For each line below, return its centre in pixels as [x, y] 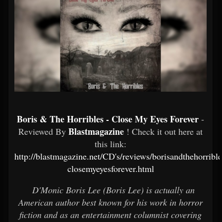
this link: [111, 144]
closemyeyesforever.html [111, 168]
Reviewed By [43, 131]
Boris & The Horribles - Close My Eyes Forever [109, 119]
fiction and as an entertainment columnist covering [111, 215]
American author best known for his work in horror [111, 202]
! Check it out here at [165, 131]
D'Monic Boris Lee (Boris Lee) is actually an [112, 190]
